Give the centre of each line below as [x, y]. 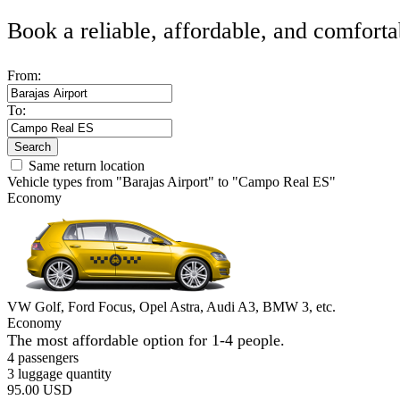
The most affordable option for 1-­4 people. [146, 340]
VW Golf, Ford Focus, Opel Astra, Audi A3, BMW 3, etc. [171, 307]
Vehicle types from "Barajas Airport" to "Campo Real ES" [171, 182]
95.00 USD [40, 390]
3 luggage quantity [59, 374]
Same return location [87, 166]
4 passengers [43, 358]
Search [33, 147]
